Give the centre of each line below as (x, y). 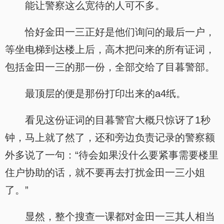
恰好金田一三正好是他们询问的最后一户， (120, 32)
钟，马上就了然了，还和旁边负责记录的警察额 (110, 137)
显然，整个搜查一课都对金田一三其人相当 (120, 216)
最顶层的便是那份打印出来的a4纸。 (105, 93)
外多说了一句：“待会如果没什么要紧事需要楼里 (112, 155)
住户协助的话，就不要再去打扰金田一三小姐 (105, 172)
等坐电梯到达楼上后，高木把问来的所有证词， (110, 49)
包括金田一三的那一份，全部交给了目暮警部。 (110, 67)
